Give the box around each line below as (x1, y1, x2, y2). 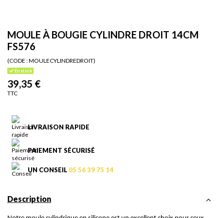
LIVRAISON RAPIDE (27, 123, 90, 131)
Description (7, 194, 51, 204)
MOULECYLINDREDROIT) (29, 56, 95, 64)
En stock (13, 68, 32, 73)
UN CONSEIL (27, 166, 69, 174)
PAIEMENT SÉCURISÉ (27, 146, 95, 155)
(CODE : (7, 56, 28, 64)
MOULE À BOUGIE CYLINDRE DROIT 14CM (7, 29, 199, 41)
